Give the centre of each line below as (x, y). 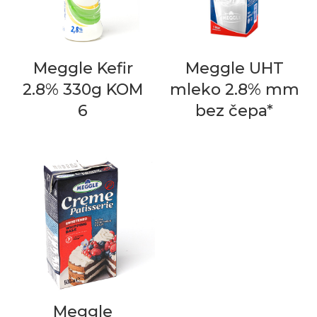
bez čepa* (234, 111)
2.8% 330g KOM (83, 90)
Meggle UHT (234, 68)
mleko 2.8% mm (234, 90)
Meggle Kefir (83, 68)
